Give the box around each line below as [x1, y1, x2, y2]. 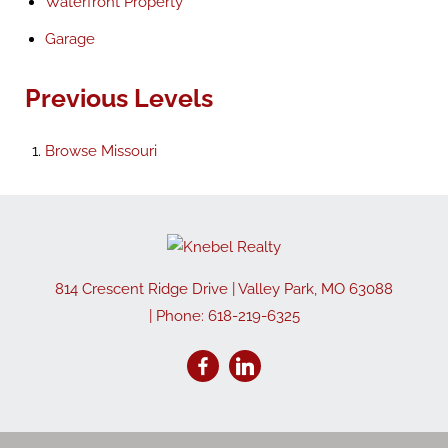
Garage [45, 30, 95, 48]
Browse [45, 142, 101, 160]
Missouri [101, 142, 157, 160]
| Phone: [148, 306, 208, 325]
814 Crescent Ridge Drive [55, 279, 228, 298]
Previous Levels [25, 83, 213, 113]
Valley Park [238, 279, 314, 298]
